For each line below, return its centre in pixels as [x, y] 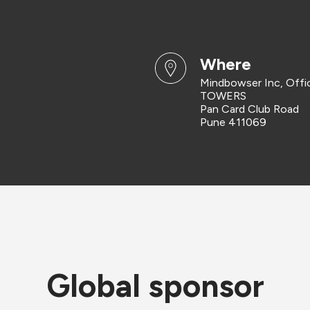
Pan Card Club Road [249, 109]
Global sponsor [155, 286]
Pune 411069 [233, 122]
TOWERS [223, 95]
